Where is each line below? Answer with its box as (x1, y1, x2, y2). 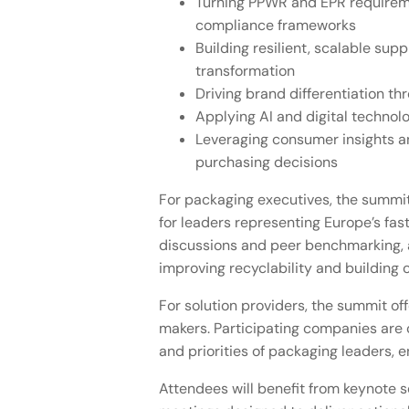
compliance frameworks (194, 16, 356, 36)
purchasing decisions (194, 152, 338, 173)
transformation (194, 61, 295, 81)
